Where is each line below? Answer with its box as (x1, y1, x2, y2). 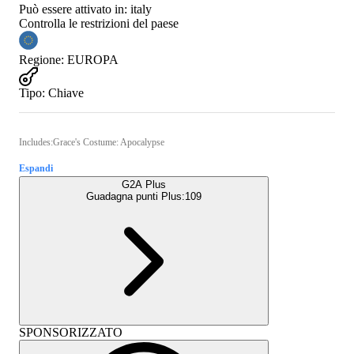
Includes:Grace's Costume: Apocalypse (19, 136, 164, 148)
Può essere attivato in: (19, 2, 127, 16)
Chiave (48, 85, 84, 100)
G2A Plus (122, 178, 166, 190)
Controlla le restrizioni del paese (19, 16, 179, 30)
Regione (19, 52, 61, 66)
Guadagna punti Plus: (86, 190, 185, 202)
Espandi (19, 162, 53, 174)
